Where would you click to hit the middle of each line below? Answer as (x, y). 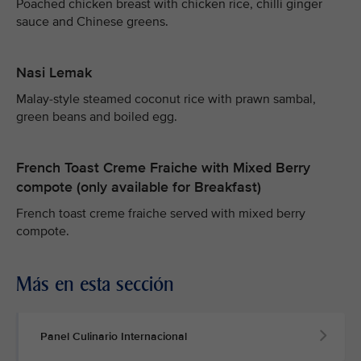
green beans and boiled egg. (97, 117)
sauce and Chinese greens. (92, 22)
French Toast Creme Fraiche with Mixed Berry (163, 168)
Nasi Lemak (56, 73)
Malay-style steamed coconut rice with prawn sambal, (166, 99)
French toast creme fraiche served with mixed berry (161, 214)
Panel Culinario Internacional (114, 336)
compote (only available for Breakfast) (139, 187)
